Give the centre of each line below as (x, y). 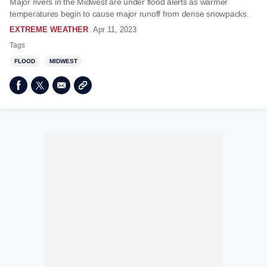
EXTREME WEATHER (49, 30)
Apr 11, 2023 (115, 30)
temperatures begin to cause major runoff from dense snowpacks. (129, 14)
